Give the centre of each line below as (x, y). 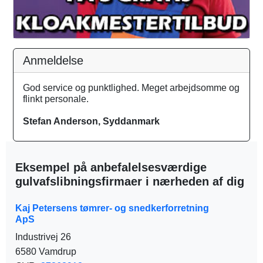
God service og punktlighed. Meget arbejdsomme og (131, 88)
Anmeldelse (53, 61)
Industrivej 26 (43, 237)
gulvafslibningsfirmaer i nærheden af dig (130, 182)
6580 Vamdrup (46, 252)
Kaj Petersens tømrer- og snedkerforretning (112, 208)
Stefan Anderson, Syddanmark (91, 122)
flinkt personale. (56, 99)
